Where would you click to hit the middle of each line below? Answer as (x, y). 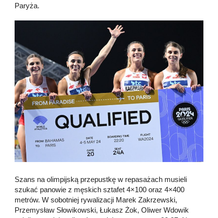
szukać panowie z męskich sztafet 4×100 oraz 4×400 (100, 190)
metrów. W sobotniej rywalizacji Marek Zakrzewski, (96, 200)
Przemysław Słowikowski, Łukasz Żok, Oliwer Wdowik (102, 210)
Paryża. (27, 6)
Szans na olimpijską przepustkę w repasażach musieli (101, 180)
